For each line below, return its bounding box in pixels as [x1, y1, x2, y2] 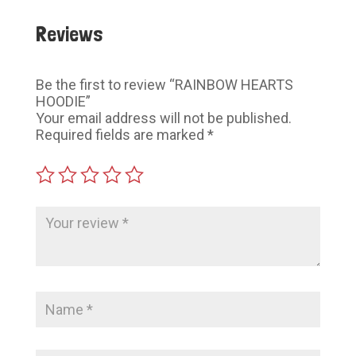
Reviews [35, 21, 103, 46]
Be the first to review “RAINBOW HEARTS [35, 75, 293, 93]
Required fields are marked [35, 126, 207, 143]
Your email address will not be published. [35, 109, 292, 126]
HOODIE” [35, 92, 91, 110]
